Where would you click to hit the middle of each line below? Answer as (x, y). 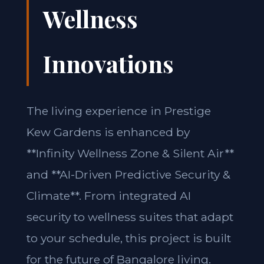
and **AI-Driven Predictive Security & (128, 174)
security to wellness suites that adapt (130, 217)
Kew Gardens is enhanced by (108, 132)
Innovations (108, 63)
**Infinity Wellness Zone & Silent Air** (130, 153)
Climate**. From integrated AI (108, 196)
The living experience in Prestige (118, 111)
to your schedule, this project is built (128, 238)
